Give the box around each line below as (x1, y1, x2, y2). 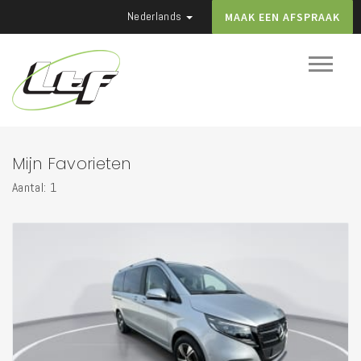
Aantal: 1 (12, 179, 56, 196)
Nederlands (127, 9, 185, 24)
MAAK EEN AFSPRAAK (225, 10, 340, 24)
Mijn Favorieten (12, 152, 131, 175)
